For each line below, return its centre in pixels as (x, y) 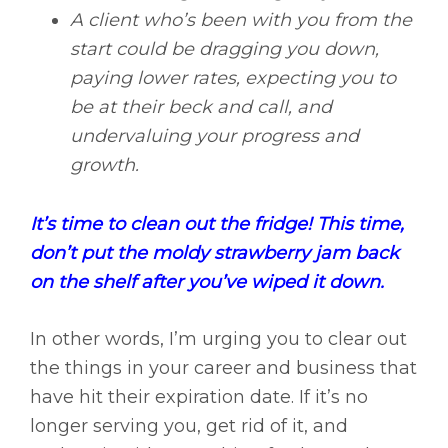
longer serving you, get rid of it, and (189, 426)
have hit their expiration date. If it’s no (199, 397)
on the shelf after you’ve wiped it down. (207, 282)
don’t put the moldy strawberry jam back (214, 253)
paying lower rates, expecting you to (233, 78)
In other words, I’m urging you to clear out (218, 339)
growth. (104, 165)
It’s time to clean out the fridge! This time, (217, 224)
